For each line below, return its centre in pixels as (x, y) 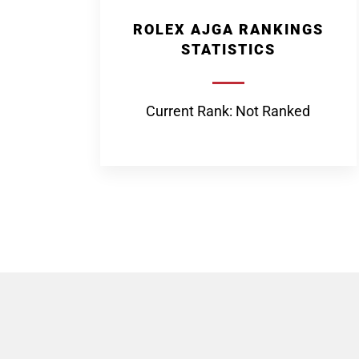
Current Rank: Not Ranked (228, 111)
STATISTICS (228, 49)
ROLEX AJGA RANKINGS (228, 29)
